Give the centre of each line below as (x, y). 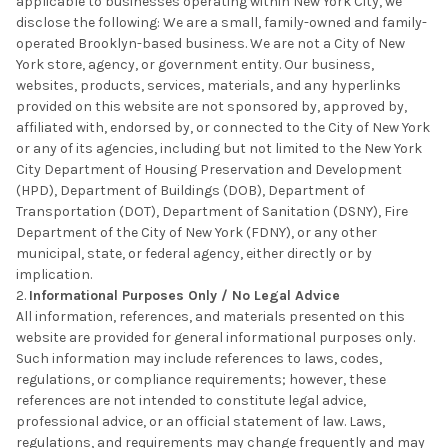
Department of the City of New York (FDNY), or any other (196, 233)
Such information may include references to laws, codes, (199, 359)
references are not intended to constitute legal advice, (191, 401)
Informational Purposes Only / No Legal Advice (184, 296)
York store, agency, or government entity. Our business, (195, 65)
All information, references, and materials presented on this (210, 317)
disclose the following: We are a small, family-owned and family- (221, 23)
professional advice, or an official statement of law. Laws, (200, 422)
